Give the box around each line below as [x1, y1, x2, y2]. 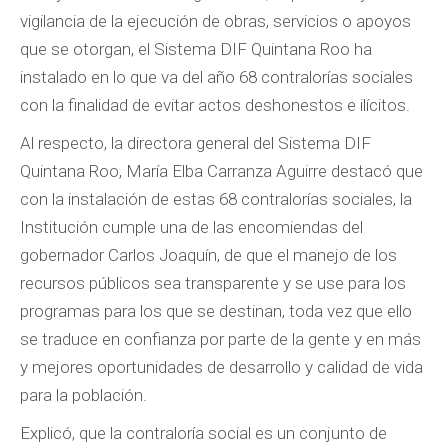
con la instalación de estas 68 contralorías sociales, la [20, 189, 412, 209]
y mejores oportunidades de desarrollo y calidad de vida [20, 357, 423, 377]
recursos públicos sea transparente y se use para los [20, 273, 406, 293]
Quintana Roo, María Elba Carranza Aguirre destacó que [20, 161, 423, 181]
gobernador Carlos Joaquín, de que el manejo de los [20, 245, 397, 265]
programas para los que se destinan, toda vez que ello [20, 301, 412, 321]
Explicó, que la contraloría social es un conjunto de [20, 423, 387, 443]
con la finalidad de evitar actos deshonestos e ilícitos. [20, 95, 410, 115]
